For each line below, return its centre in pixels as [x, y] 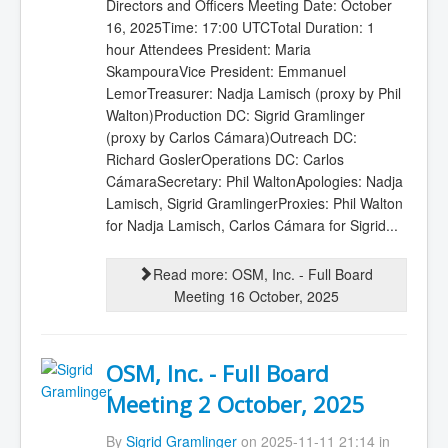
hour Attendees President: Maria [208, 48]
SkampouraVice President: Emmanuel [225, 70]
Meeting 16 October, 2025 [256, 296]
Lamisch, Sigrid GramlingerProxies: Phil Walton [254, 202]
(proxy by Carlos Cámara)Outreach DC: [231, 136]
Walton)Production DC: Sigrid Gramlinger [235, 114]
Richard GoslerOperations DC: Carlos [224, 158]
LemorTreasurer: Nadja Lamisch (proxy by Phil [253, 92]
